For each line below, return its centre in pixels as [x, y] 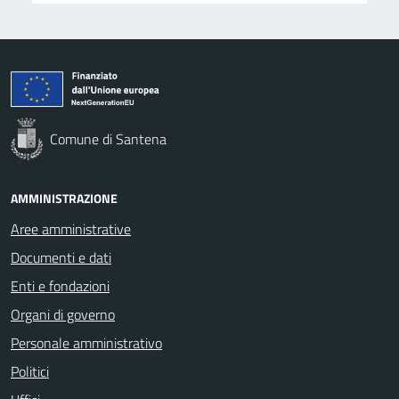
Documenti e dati [61, 257]
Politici [30, 371]
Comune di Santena [108, 138]
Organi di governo [63, 314]
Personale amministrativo [86, 342]
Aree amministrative [71, 228]
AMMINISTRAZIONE [64, 198]
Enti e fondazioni [60, 285]
